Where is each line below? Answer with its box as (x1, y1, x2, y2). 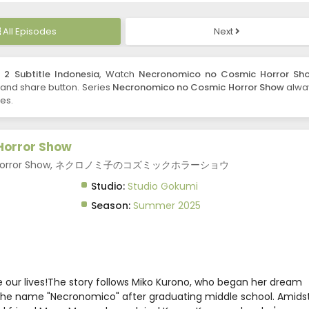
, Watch (99, 68, 139, 81)
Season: (90, 199, 130, 213)
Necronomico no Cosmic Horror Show (112, 81, 284, 94)
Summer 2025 (132, 199, 201, 213)
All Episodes (2, 25, 57, 39)
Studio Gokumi (127, 179, 198, 194)
